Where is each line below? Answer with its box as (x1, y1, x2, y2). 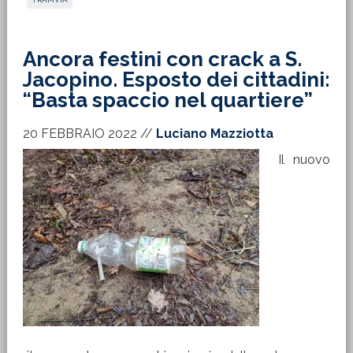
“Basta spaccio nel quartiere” (22, 88, 313, 112)
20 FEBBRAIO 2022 (22, 126, 137, 141)
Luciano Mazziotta (155, 126, 273, 141)
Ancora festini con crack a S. (22, 47, 302, 71)
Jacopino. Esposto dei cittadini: (22, 68, 330, 91)
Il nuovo (277, 152, 331, 167)
